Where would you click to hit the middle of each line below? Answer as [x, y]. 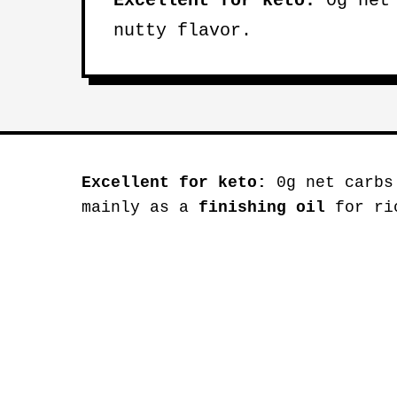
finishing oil [262, 207]
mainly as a [140, 207]
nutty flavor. [183, 31]
